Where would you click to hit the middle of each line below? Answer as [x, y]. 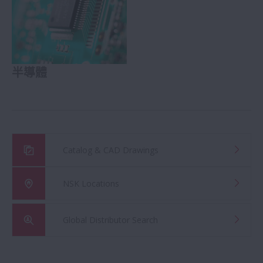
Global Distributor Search [110, 220]
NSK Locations [91, 183]
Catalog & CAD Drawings [111, 150]
